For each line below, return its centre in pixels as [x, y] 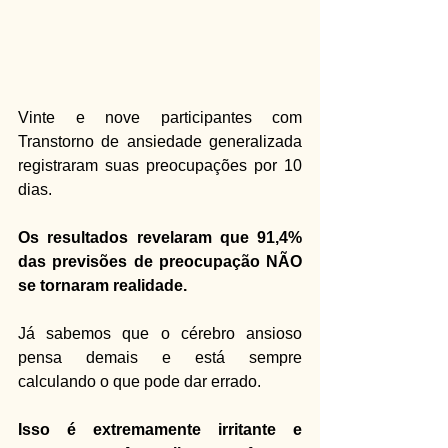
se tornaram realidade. [102, 285]
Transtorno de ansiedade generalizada [160, 141]
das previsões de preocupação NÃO [160, 261]
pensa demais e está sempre [160, 357]
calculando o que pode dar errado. [139, 381]
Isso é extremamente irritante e [160, 429]
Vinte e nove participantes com [160, 117]
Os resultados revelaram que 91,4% [160, 237]
